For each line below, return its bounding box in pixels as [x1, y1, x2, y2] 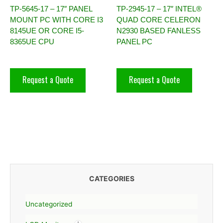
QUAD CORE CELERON [116, 15, 201, 24]
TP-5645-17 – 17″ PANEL [10, 4, 92, 13]
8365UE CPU [10, 37, 54, 46]
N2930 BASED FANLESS [116, 26, 201, 35]
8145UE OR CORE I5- [10, 26, 84, 35]
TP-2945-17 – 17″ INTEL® [116, 4, 202, 13]
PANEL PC [116, 37, 152, 46]
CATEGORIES [89, 174, 134, 183]
